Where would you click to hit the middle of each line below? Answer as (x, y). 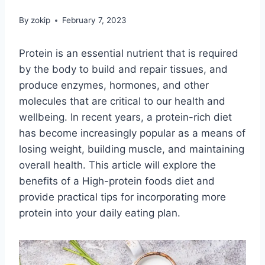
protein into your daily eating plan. (100, 213)
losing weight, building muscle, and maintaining (132, 149)
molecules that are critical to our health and (122, 101)
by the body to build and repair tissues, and (123, 70)
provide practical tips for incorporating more (122, 197)
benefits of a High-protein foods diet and (117, 181)
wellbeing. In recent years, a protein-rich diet (125, 117)
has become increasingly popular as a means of (132, 133)
